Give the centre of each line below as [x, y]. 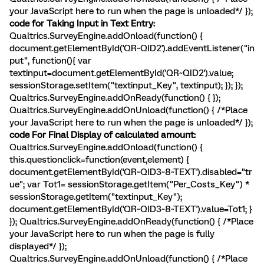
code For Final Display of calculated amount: [103, 135]
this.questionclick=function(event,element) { [99, 160]
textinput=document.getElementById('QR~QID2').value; [121, 73]
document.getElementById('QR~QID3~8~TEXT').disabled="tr [131, 172]
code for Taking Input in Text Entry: [82, 24]
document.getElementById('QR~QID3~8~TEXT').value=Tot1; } [131, 209]
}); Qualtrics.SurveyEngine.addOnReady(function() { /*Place [131, 222]
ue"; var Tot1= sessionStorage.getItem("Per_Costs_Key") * [129, 184]
